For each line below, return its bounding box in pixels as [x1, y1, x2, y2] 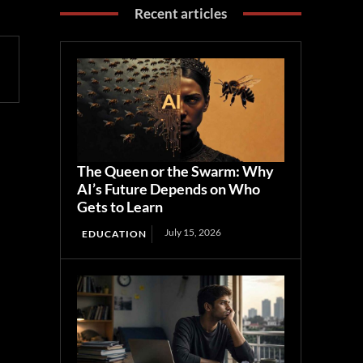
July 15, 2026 [164, 226, 222, 239]
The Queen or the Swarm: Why [77, 162, 275, 181]
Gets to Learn [77, 198, 164, 216]
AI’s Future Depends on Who [77, 180, 261, 199]
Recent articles [135, 5, 228, 23]
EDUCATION [82, 228, 147, 241]
